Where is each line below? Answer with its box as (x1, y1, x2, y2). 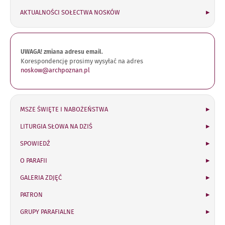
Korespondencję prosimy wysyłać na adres (21, 57, 143, 66)
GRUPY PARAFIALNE (20, 207, 74, 216)
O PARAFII (20, 156, 47, 165)
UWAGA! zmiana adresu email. (21, 49, 103, 55)
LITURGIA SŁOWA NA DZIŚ (20, 122, 92, 131)
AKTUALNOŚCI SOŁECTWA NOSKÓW (20, 8, 120, 17)
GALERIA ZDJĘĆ (20, 173, 62, 182)
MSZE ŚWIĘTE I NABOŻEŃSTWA (20, 105, 108, 114)
